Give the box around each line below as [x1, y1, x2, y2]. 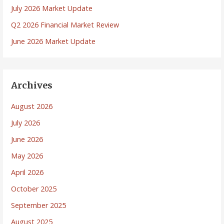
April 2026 [11, 167, 44, 177]
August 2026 [11, 101, 53, 111]
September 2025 [11, 200, 66, 210]
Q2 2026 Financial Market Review [11, 19, 119, 29]
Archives [11, 79, 53, 91]
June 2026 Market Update [11, 36, 96, 46]
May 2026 [11, 150, 43, 160]
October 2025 [11, 183, 57, 193]
